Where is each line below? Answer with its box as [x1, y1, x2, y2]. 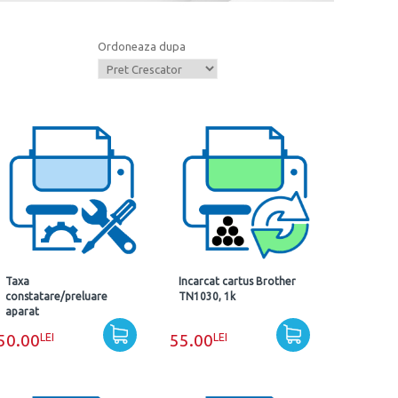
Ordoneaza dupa [97, 40, 186, 52]
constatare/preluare [5, 291, 108, 302]
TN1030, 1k [178, 291, 235, 302]
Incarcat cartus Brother [178, 275, 296, 287]
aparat [5, 306, 40, 317]
